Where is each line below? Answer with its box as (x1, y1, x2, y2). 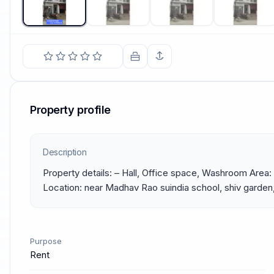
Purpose (30, 236, 62, 246)
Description (43, 147, 87, 157)
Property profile (30, 103, 111, 116)
